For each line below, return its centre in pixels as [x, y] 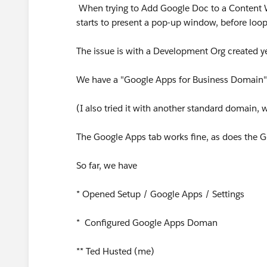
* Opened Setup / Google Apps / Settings [160, 194]
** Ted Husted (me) [115, 251]
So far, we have [108, 165]
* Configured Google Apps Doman [147, 223]
